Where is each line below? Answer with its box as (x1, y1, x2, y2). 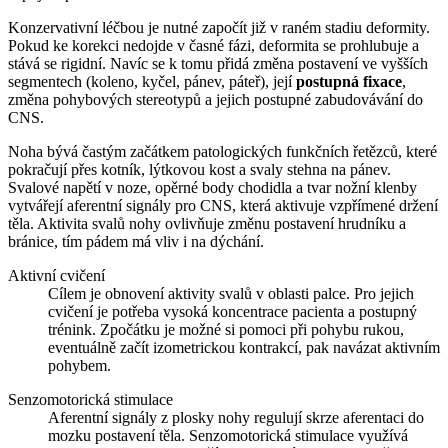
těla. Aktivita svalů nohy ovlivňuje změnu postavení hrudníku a (8, 214, 406, 232)
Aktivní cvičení (8, 266, 105, 284)
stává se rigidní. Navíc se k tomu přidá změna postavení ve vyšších (8, 54, 428, 72)
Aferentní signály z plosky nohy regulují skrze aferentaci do (48, 408, 424, 426)
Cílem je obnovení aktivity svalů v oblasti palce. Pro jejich (48, 284, 414, 302)
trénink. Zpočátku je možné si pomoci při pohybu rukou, (48, 320, 404, 338)
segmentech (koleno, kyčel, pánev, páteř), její (8, 72, 296, 90)
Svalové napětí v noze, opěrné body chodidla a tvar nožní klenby (8, 178, 417, 196)
